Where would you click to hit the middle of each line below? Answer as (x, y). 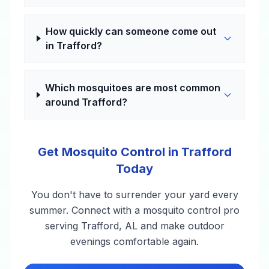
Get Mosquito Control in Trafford (134, 152)
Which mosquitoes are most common (132, 88)
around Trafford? (86, 102)
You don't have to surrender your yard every (134, 195)
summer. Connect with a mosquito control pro (134, 210)
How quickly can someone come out (131, 31)
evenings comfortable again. (134, 241)
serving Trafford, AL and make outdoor (134, 226)
